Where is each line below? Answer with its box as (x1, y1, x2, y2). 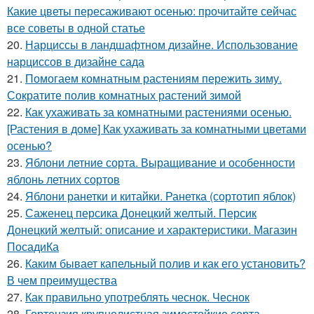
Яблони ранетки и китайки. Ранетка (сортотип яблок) (25, 188, 296, 204)
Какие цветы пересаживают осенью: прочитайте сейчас (7, 3, 296, 19)
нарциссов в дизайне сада (7, 53, 144, 69)
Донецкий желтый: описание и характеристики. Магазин (7, 221, 297, 238)
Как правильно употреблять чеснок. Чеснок (25, 289, 250, 305)
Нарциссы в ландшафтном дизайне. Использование (25, 36, 298, 53)
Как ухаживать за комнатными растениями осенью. (25, 104, 292, 120)
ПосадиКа (7, 238, 59, 254)
